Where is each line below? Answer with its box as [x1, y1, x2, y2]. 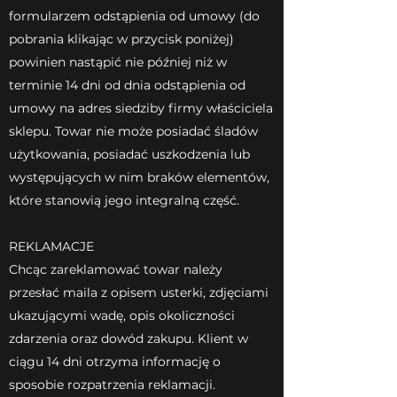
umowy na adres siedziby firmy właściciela [9, 99, 273, 116]
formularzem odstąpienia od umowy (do [9, 7, 260, 24]
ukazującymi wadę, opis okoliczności [9, 307, 235, 323]
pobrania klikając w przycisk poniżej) [9, 30, 234, 47]
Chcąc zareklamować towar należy [9, 261, 222, 277]
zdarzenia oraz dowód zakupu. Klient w [9, 330, 248, 346]
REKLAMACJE [9, 237, 94, 254]
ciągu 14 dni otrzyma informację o [9, 353, 221, 370]
